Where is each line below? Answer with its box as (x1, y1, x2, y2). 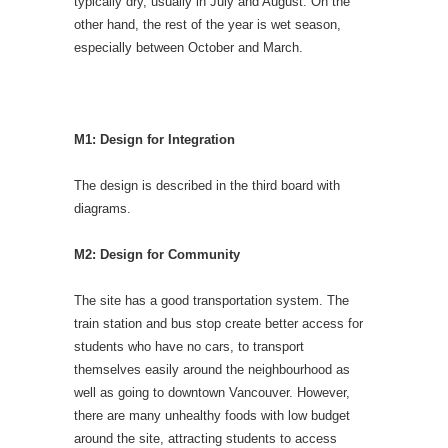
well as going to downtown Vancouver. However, (74, 384, 350, 400)
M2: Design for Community (74, 246, 240, 262)
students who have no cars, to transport (74, 338, 304, 354)
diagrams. (74, 200, 131, 216)
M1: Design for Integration (74, 131, 235, 147)
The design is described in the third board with (74, 177, 340, 193)
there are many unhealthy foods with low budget (74, 407, 350, 423)
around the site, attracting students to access (74, 430, 337, 446)
